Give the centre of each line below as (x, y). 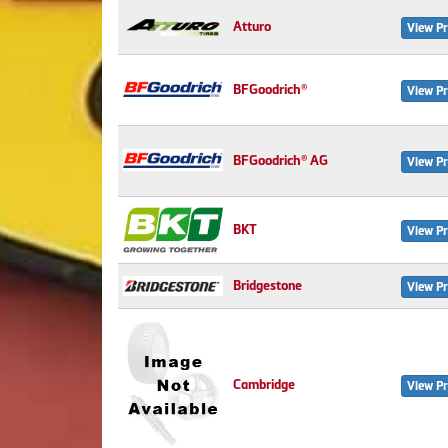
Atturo (252, 26)
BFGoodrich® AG (280, 160)
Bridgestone (267, 285)
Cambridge (264, 384)
